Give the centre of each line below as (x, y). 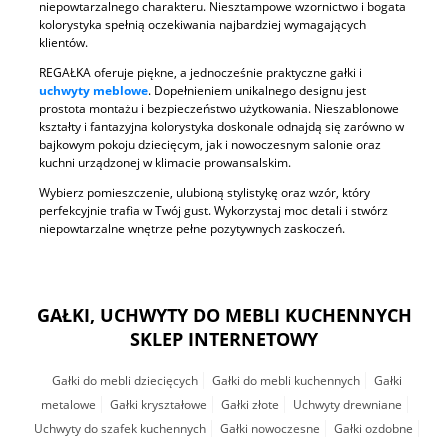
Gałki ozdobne (373, 428)
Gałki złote (249, 404)
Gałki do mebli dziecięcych (124, 380)
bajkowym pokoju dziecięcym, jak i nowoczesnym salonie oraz (210, 144)
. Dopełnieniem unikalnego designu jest (257, 90)
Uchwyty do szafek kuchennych (120, 428)
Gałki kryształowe (158, 404)
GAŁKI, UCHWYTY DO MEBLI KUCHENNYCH (224, 314)
